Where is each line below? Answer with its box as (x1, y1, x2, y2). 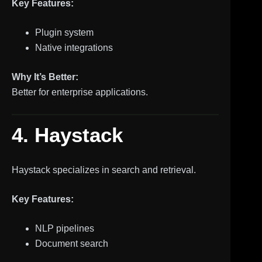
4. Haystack (12, 123, 123, 146)
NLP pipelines (35, 223, 94, 233)
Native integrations (35, 43, 113, 53)
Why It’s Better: (12, 72, 78, 82)
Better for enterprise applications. (12, 87, 148, 97)
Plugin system (35, 27, 94, 37)
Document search (35, 238, 108, 249)
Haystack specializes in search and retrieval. (12, 164, 196, 175)
